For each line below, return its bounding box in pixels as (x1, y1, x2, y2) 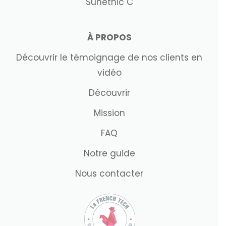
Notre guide (83, 147, 135, 159)
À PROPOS (87, 31, 132, 43)
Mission (93, 107, 125, 119)
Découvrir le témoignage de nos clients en (16, 51, 202, 64)
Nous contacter (75, 167, 143, 180)
